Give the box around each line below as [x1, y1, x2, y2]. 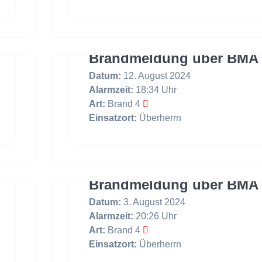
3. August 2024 [120, 196, 185, 207]
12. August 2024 [120, 70, 191, 81]
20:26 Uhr [133, 211, 177, 221]
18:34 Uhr [133, 84, 177, 95]
